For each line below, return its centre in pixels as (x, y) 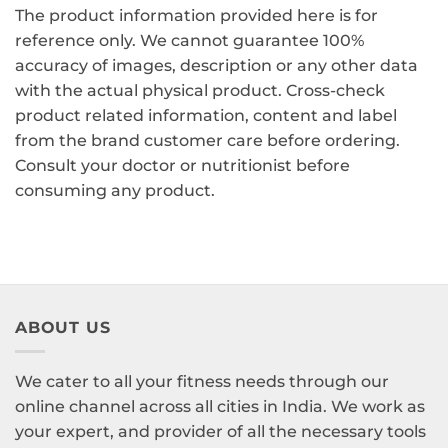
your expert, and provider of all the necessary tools (220, 432)
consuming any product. (115, 191)
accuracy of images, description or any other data (216, 66)
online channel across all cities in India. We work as (220, 407)
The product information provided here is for (196, 16)
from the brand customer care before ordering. (207, 141)
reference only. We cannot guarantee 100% (189, 41)
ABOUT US (63, 327)
